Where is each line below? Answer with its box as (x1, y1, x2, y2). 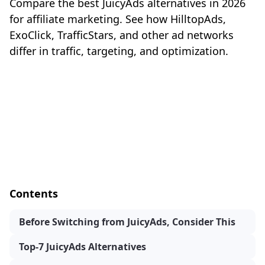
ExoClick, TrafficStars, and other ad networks (9, 28, 234, 42)
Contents (9, 186, 58, 201)
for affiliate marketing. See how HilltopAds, (9, 12, 226, 26)
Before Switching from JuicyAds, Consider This (19, 215, 235, 229)
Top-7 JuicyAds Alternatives (19, 240, 146, 254)
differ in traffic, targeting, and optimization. (9, 44, 228, 58)
